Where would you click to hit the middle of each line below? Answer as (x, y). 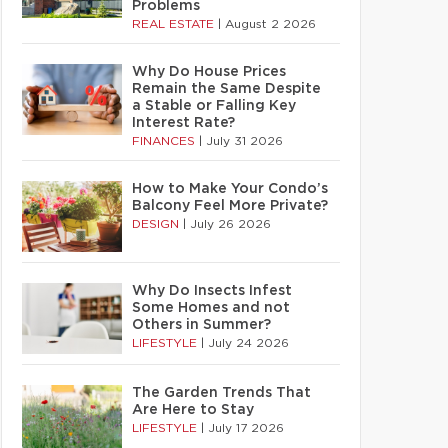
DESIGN (157, 224)
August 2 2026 (270, 24)
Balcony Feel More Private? (230, 206)
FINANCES (165, 141)
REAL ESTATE (175, 24)
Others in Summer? (201, 325)
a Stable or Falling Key (214, 106)
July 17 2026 (246, 428)
